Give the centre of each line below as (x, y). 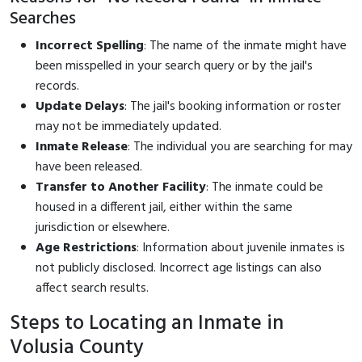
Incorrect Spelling (90, 46)
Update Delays (80, 106)
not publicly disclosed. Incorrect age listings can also (179, 268)
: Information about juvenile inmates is (241, 248)
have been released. (89, 167)
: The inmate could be (265, 187)
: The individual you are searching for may (240, 147)
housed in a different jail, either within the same (164, 207)
